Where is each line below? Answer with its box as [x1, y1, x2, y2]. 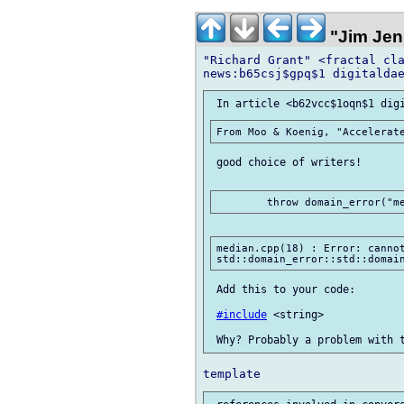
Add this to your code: [210, 282, 355, 296]
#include [216, 308, 267, 321]
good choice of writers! [210, 155, 362, 169]
